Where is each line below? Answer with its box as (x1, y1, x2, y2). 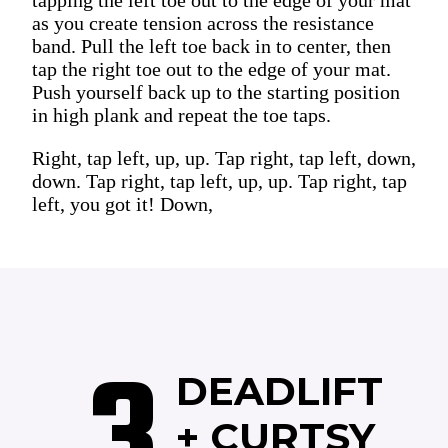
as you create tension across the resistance (32, 11, 374, 34)
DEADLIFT (176, 366, 395, 415)
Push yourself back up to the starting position (32, 80, 400, 103)
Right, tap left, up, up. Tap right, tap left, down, (32, 146, 416, 169)
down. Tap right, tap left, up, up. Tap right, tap (32, 169, 407, 192)
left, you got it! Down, (32, 192, 213, 215)
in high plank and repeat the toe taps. (32, 103, 331, 126)
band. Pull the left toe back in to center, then (32, 34, 391, 57)
